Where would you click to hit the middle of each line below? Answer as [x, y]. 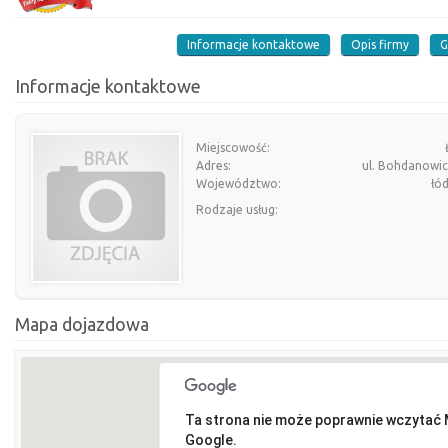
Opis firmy [380, 44]
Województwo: [238, 183]
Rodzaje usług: [237, 209]
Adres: [213, 165]
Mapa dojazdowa [82, 324]
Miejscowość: [233, 147]
